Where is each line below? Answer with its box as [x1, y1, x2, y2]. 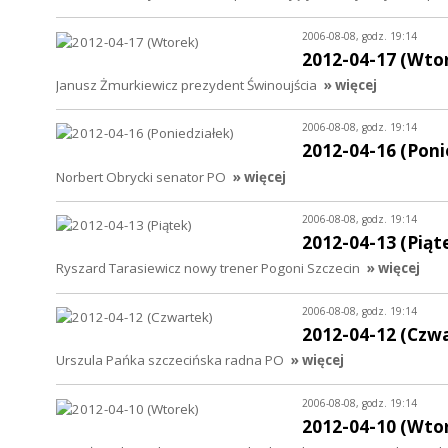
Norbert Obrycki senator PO [56, 167, 226, 186]
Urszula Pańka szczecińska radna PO [56, 351, 284, 370]
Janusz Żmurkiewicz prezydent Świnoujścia [56, 75, 317, 94]
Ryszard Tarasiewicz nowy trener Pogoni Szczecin [56, 259, 360, 278]
